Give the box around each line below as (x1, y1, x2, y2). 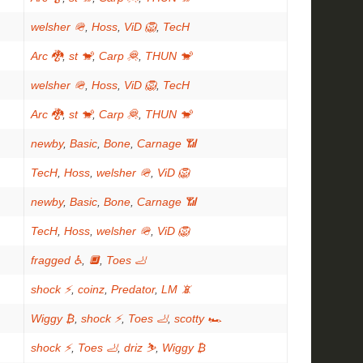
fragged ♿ (31, 254, 82, 267)
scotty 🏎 (174, 312, 222, 325)
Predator (111, 283, 155, 296)
